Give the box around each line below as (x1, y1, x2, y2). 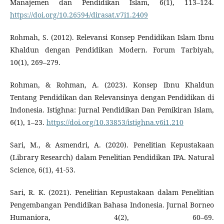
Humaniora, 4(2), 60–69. (9, 212, 214, 222)
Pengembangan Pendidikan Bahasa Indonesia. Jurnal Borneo (9, 200, 214, 210)
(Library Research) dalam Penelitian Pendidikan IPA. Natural (9, 152, 214, 162)
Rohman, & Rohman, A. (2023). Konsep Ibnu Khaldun (9, 80, 214, 90)
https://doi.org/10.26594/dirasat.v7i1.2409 (9, 10, 148, 20)
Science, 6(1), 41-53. (9, 165, 75, 175)
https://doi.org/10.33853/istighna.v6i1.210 (46, 117, 183, 127)
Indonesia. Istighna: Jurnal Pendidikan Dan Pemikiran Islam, (9, 105, 214, 115)
